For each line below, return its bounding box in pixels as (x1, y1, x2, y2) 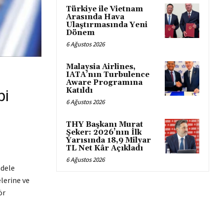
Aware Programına (66, 78, 143, 87)
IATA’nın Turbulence (66, 70, 149, 79)
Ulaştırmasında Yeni (66, 20, 147, 30)
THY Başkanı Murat (66, 120, 143, 129)
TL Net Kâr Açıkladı (66, 144, 143, 153)
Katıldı (66, 86, 93, 95)
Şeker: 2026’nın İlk (66, 128, 142, 137)
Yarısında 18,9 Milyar (66, 136, 151, 145)
